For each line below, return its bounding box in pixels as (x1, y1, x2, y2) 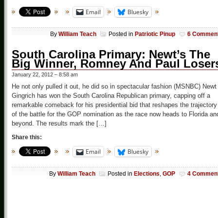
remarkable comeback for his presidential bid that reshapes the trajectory (12, 101, 217, 109)
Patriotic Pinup (135, 31, 175, 38)
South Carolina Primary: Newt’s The (12, 48, 210, 61)
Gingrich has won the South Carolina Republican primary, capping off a (12, 92, 210, 100)
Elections (134, 170, 160, 178)
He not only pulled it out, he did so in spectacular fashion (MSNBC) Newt (12, 83, 217, 91)
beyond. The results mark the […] (12, 120, 107, 127)
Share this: (12, 134, 42, 141)
